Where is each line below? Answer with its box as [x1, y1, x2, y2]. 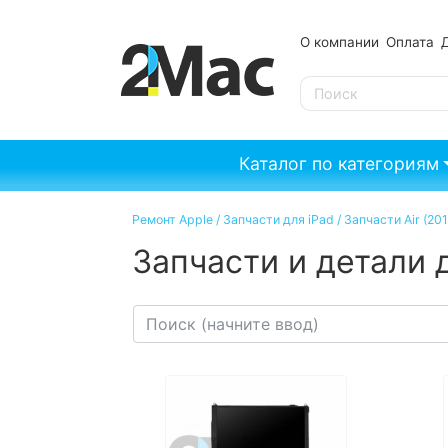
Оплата [386, 33, 435, 50]
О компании [300, 33, 379, 50]
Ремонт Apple [132, 211, 213, 227]
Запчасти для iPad [223, 211, 334, 227]
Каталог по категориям [239, 153, 439, 175]
